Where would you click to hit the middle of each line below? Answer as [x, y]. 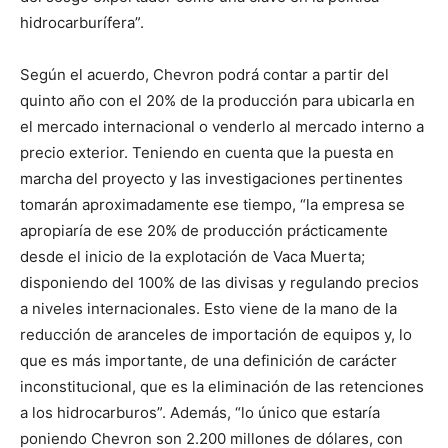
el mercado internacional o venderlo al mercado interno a [222, 126]
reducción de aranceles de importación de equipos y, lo [216, 334]
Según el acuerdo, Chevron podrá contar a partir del [204, 74]
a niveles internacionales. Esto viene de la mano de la [208, 308]
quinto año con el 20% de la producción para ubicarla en [217, 100]
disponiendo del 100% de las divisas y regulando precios [219, 282]
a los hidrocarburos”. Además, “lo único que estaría [200, 412]
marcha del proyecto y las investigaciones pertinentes [211, 178]
